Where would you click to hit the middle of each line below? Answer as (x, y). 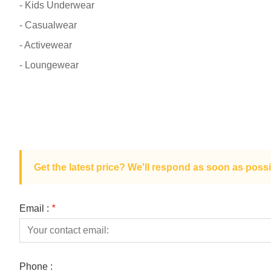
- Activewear (46, 45)
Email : (35, 208)
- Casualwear (48, 25)
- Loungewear (49, 65)
